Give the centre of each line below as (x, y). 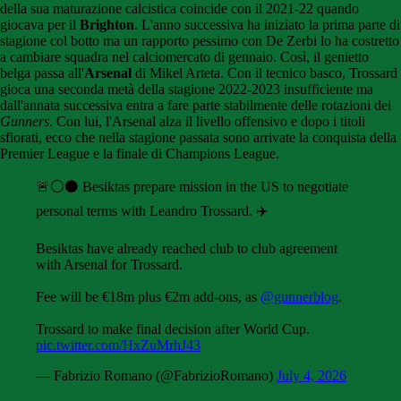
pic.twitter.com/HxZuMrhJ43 (118, 346)
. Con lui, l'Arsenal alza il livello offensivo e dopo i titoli (207, 122)
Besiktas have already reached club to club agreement (187, 249)
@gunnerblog (299, 297)
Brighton (107, 25)
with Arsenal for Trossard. (109, 265)
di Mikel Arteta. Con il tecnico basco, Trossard (264, 73)
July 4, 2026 (311, 376)
